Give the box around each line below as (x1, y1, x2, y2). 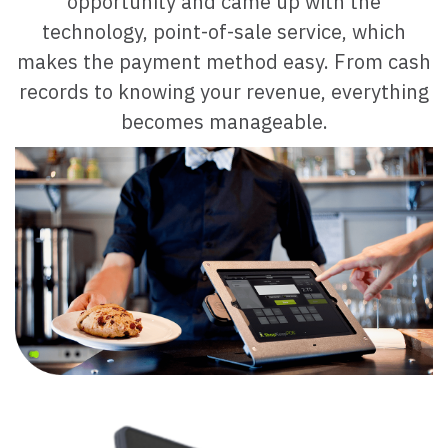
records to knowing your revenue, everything (19, 78, 429, 105)
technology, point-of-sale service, (42, 18, 352, 45)
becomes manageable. (120, 108, 328, 135)
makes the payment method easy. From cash (17, 48, 431, 75)
